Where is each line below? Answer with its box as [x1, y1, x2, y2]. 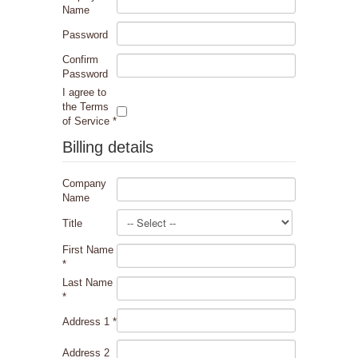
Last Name [62, 276, 113, 288]
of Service [62, 114, 113, 127]
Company [62, 177, 106, 189]
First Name [62, 243, 113, 256]
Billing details [62, 137, 153, 156]
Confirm [62, 53, 98, 66]
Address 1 [62, 315, 113, 328]
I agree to [62, 86, 106, 98]
